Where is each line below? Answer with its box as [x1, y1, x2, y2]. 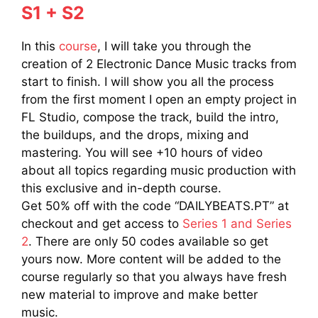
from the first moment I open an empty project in [21, 92, 297, 106]
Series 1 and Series [182, 216, 292, 231]
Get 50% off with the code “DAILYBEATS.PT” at [21, 198, 289, 213]
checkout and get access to [21, 216, 182, 231]
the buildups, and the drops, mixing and [21, 127, 249, 142]
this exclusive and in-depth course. [21, 180, 221, 195]
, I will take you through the [97, 38, 251, 53]
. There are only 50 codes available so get [28, 234, 268, 248]
